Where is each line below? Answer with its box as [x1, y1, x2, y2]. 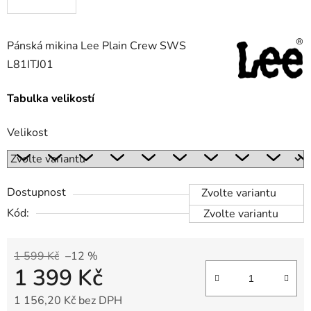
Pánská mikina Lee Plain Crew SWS [7, 37, 186, 53]
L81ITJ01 [7, 56, 53, 72]
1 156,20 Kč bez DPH [14, 292, 122, 308]
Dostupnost [7, 184, 66, 200]
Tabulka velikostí [7, 90, 94, 106]
